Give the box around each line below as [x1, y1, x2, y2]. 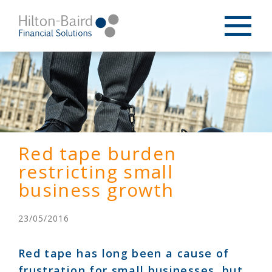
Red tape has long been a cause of [18, 246, 229, 261]
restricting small [18, 159, 173, 185]
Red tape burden [18, 141, 177, 166]
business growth [18, 177, 174, 203]
